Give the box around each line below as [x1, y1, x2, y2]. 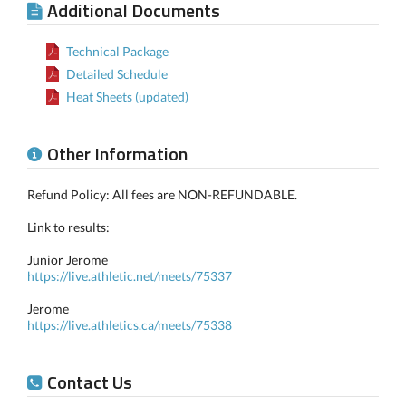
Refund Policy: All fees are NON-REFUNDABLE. [27, 187, 297, 202]
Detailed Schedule [66, 66, 168, 82]
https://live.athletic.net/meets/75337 [27, 268, 232, 284]
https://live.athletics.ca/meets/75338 [27, 317, 232, 333]
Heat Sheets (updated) [66, 89, 188, 104]
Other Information [47, 140, 188, 168]
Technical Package [66, 43, 169, 59]
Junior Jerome [27, 252, 108, 267]
